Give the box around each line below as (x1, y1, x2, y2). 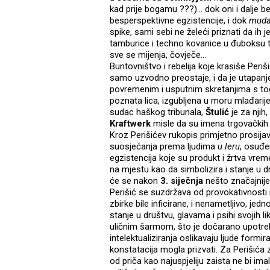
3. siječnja (160, 175, 203, 187)
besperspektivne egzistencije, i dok (110, 15, 249, 27)
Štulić (206, 107, 229, 118)
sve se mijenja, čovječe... (110, 49, 209, 61)
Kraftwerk (110, 118, 151, 130)
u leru (218, 141, 240, 152)
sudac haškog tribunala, (110, 107, 206, 118)
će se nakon (110, 175, 160, 187)
